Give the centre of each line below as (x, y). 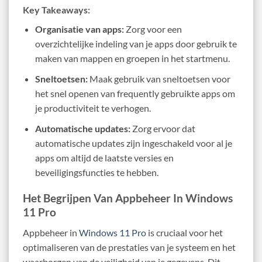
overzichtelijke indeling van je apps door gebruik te (136, 44)
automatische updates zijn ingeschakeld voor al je (133, 143)
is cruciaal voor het (185, 233)
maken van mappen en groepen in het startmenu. (132, 58)
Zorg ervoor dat (163, 128)
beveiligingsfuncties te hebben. (96, 172)
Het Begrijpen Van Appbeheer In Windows (128, 198)
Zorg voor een (153, 29)
